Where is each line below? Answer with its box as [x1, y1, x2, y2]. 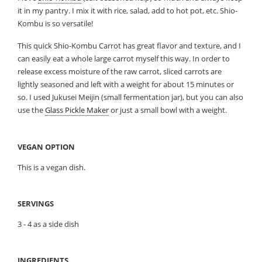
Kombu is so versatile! [18, 18, 94, 29]
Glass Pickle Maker [45, 105, 109, 116]
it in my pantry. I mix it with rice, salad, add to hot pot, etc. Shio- [18, 5, 238, 16]
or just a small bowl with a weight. [109, 105, 227, 116]
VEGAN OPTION [18, 142, 75, 153]
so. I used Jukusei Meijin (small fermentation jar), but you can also [18, 92, 244, 103]
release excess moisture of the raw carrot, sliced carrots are [18, 66, 222, 77]
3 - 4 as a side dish [18, 219, 80, 230]
